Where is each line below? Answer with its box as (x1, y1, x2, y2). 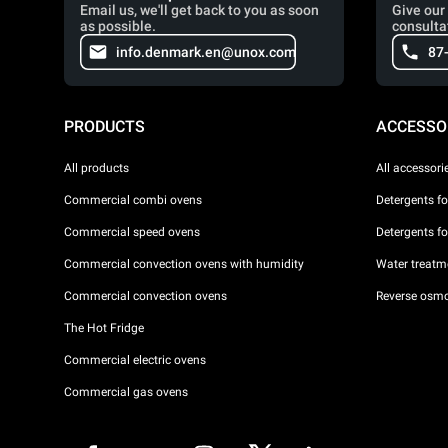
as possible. (80, 18, 156, 34)
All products (64, 160, 129, 175)
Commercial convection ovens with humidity (64, 256, 304, 271)
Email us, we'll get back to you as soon (80, 2, 319, 18)
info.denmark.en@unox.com (116, 44, 296, 60)
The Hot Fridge (64, 320, 144, 335)
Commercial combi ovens (64, 192, 202, 207)
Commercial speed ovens (64, 224, 200, 239)
